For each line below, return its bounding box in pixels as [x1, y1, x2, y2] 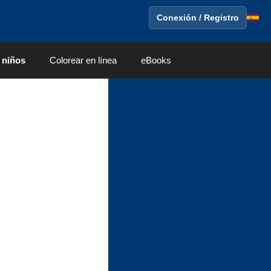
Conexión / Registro [157, 13, 239, 22]
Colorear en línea [50, 55, 117, 65]
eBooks [141, 55, 171, 65]
